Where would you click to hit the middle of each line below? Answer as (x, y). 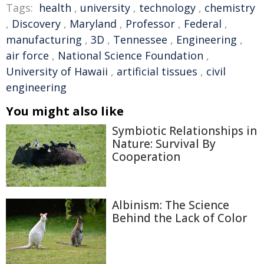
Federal (203, 24)
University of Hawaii (57, 71)
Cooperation (146, 157)
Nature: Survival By (164, 144)
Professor (150, 24)
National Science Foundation (131, 55)
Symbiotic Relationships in (184, 131)
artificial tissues (157, 71)
